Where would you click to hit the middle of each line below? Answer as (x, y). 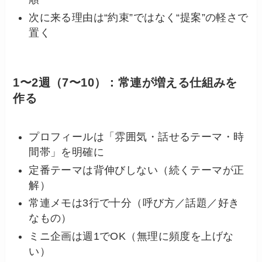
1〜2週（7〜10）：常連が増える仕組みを (125, 82)
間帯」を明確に (67, 152)
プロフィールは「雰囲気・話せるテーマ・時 (137, 137)
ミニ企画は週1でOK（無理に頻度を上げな (131, 236)
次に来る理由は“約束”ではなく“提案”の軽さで (139, 17)
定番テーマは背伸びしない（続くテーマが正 (137, 170)
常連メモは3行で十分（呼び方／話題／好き (134, 203)
